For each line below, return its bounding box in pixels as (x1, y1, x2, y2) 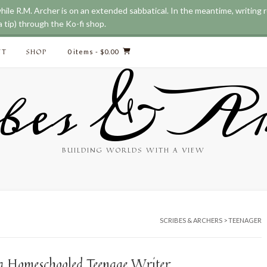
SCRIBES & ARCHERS (160, 216, 222, 224)
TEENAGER (228, 216, 262, 224)
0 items (67, 48, 94, 55)
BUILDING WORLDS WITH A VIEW (62, 144, 205, 156)
